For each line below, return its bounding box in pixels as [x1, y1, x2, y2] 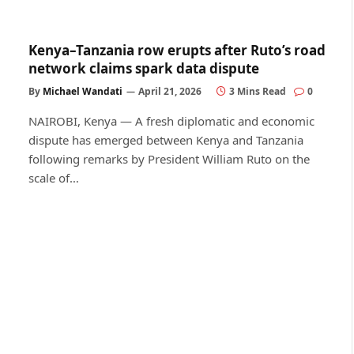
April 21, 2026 [138, 84, 201, 98]
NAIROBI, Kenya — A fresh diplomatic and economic [28, 112, 314, 129]
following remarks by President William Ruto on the [28, 150, 310, 167]
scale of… [28, 169, 79, 186]
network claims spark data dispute [28, 58, 259, 77]
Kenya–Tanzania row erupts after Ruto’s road [28, 40, 326, 59]
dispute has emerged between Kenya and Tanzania [28, 131, 303, 148]
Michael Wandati [43, 84, 122, 98]
